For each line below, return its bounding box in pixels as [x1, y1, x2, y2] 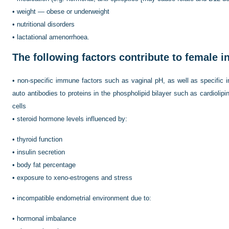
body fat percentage [17, 161, 76, 169]
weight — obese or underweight [17, 7, 109, 15]
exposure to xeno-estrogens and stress [17, 173, 132, 181]
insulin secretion [17, 148, 65, 156]
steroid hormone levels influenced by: [17, 114, 127, 123]
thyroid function [17, 135, 62, 143]
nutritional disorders [17, 20, 75, 28]
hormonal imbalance [17, 214, 76, 222]
